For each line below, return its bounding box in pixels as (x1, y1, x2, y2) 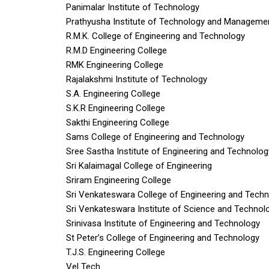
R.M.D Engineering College (66, 45, 167, 56)
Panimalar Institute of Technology (66, 2, 199, 13)
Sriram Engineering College (66, 175, 171, 186)
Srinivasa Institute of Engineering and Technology (66, 218, 260, 229)
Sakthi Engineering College (66, 117, 169, 128)
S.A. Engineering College (66, 88, 160, 99)
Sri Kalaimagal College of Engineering (66, 160, 212, 171)
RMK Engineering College (66, 59, 163, 70)
